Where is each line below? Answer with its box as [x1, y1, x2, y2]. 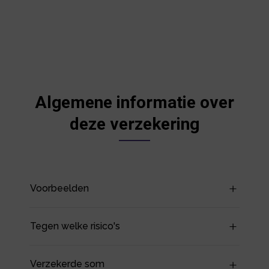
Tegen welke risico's [30, 220, 121, 232]
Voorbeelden [30, 182, 89, 194]
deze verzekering [70, 113, 199, 134]
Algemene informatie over [35, 92, 234, 112]
